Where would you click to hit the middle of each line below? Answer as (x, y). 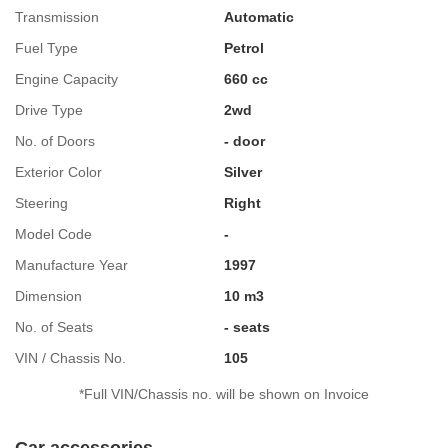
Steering (41, 202)
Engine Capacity (66, 78)
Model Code (53, 233)
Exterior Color (58, 171)
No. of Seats (54, 326)
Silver (243, 171)
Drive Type (49, 109)
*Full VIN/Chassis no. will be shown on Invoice (224, 393)
